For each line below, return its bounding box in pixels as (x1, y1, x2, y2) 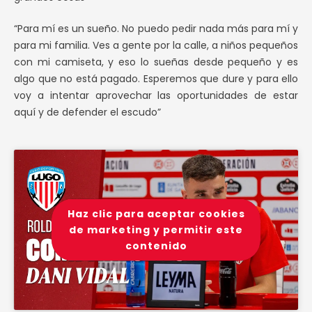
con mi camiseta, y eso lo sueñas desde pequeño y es (14, 55, 298, 69)
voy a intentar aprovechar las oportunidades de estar (14, 88, 298, 102)
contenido (125, 238, 187, 253)
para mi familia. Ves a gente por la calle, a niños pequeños (14, 38, 298, 52)
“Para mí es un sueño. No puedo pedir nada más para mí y (14, 22, 298, 36)
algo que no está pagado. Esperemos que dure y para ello (14, 72, 298, 86)
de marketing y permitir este (69, 222, 243, 237)
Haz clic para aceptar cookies (67, 206, 245, 221)
